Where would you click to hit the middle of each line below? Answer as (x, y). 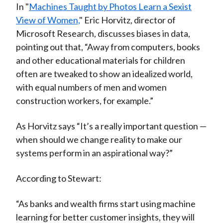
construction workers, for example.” (84, 101)
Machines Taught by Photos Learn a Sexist (110, 7)
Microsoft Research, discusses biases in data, (103, 34)
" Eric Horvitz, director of (127, 20)
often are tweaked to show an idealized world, (104, 74)
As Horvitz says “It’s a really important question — (111, 126)
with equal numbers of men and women (91, 87)
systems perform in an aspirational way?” (94, 153)
